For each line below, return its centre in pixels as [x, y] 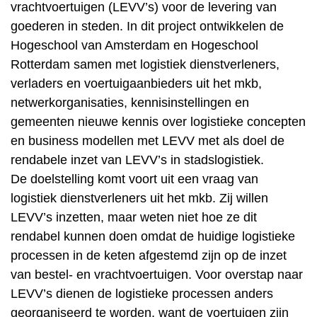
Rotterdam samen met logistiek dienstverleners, [145, 64]
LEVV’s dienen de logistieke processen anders [142, 294]
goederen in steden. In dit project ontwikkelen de [147, 26]
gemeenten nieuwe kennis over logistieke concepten [158, 122]
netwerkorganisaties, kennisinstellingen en [130, 103]
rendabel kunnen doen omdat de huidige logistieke [153, 236]
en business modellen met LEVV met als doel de [148, 141]
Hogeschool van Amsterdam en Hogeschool [134, 45]
